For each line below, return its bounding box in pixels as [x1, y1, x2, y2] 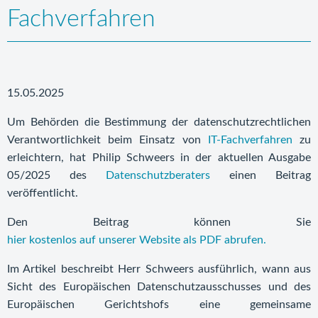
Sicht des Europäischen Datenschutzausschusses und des [7, 281, 311, 292]
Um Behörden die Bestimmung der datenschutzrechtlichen [7, 116, 311, 128]
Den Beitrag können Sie [7, 216, 311, 228]
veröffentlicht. [7, 187, 78, 199]
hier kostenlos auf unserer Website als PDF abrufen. [7, 234, 266, 246]
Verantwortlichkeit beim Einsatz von [7, 134, 208, 146]
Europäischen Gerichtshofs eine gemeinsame [7, 299, 311, 310]
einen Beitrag [210, 170, 311, 181]
